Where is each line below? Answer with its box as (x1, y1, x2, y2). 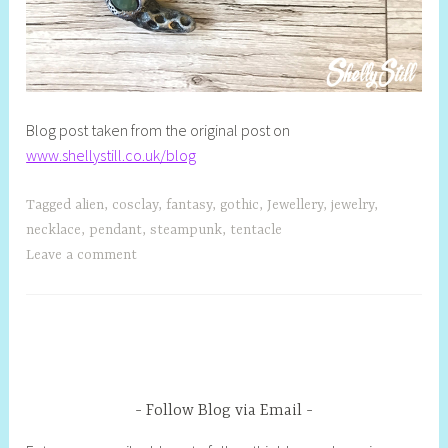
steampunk (150, 222, 223, 239)
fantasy (166, 197, 213, 214)
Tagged (26, 197, 76, 214)
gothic (220, 197, 260, 214)
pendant (89, 222, 143, 239)
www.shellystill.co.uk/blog (26, 144, 197, 165)
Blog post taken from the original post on (26, 119, 291, 140)
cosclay (112, 197, 159, 214)
